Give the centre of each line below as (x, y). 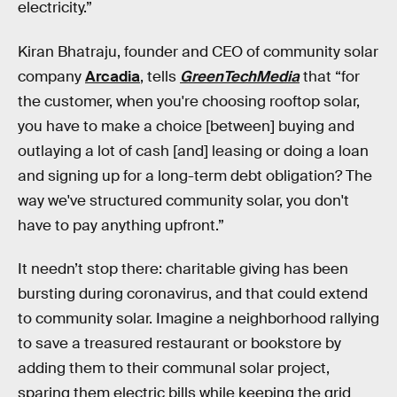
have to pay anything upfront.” (121, 225)
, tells (160, 76)
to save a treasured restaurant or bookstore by (179, 344)
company (51, 76)
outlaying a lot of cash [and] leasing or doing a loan (193, 151)
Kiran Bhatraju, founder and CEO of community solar (198, 51)
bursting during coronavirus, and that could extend (193, 294)
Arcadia (113, 76)
